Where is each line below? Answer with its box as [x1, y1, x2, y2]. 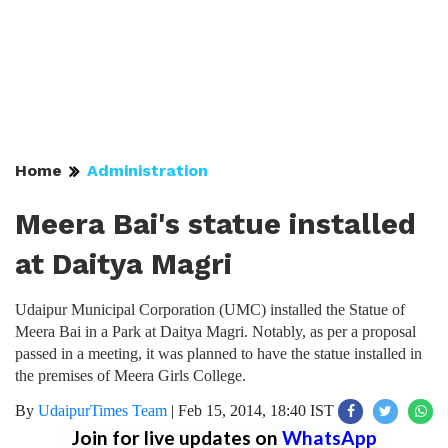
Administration [87, 161, 208, 180]
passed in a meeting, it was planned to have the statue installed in [15, 345, 422, 362]
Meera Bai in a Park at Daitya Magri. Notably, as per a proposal [15, 323, 416, 340]
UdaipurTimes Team [38, 402, 167, 419]
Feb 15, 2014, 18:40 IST [178, 402, 334, 419]
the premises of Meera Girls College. [15, 367, 246, 384]
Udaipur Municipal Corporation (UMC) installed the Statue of [15, 301, 405, 318]
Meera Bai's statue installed [15, 207, 416, 241]
